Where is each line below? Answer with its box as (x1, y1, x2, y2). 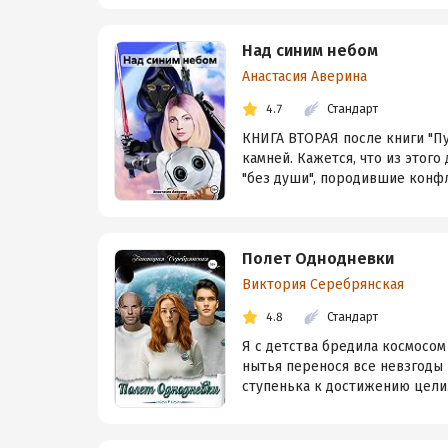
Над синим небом (242, 41, 378, 61)
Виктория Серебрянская (242, 275, 404, 293)
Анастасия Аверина (242, 68, 367, 86)
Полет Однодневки (242, 248, 394, 268)
